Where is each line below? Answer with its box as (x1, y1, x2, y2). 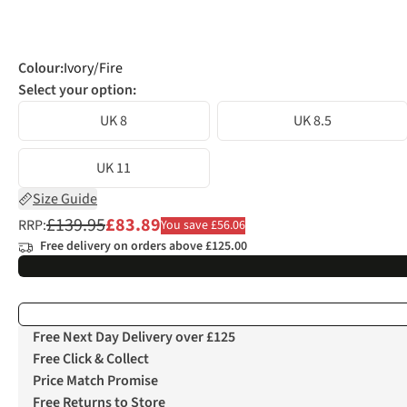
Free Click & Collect (33, 349, 149, 370)
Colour (18, 58, 60, 79)
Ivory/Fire (64, 58, 123, 79)
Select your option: (18, 80, 136, 101)
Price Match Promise (33, 371, 158, 392)
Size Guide (33, 189, 97, 210)
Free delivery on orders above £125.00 (40, 237, 247, 256)
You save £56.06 (161, 215, 245, 234)
